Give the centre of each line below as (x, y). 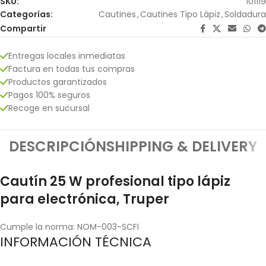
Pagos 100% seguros (49, 95)
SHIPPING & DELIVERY (182, 146)
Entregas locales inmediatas (67, 56)
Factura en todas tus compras (72, 69)
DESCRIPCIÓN (58, 146)
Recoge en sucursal (49, 108)
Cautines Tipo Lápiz (180, 14)
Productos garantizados (58, 82)
